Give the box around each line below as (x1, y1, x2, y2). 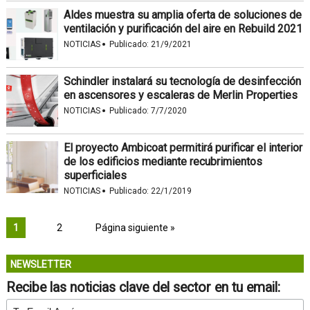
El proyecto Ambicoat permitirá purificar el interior (63, 140, 302, 154)
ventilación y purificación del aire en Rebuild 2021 (63, 21, 302, 35)
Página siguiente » (95, 221, 175, 233)
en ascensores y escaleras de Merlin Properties (63, 88, 298, 102)
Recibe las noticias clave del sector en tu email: (6, 279, 280, 295)
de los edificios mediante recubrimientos (63, 154, 262, 168)
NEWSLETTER (10, 258, 71, 270)
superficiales (63, 168, 127, 182)
